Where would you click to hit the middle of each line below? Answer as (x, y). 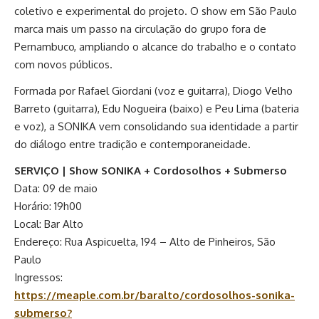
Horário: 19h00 (48, 206)
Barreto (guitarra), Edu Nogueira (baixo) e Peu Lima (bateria (157, 109)
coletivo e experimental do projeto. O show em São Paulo (156, 11)
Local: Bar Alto (49, 224)
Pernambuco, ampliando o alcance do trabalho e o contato (155, 47)
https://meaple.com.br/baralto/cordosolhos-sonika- (155, 295)
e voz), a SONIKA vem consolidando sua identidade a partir (156, 126)
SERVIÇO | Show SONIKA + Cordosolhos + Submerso (151, 171)
